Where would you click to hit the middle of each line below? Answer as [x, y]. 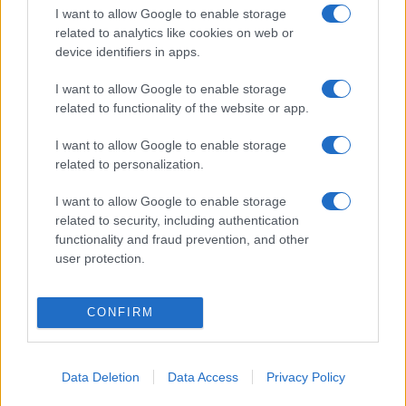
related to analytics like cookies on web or [174, 33]
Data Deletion [100, 377]
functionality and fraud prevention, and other [182, 240]
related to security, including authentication [177, 221]
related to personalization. [130, 164]
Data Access [203, 377]
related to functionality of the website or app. [182, 108]
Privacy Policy [305, 377]
